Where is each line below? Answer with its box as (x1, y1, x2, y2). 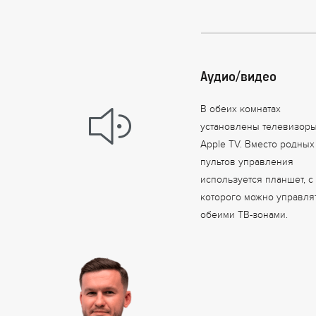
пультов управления (200, 157, 294, 170)
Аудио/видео (200, 68, 277, 85)
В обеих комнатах (200, 104, 281, 117)
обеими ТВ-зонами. (200, 210, 288, 223)
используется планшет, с (200, 175, 314, 188)
